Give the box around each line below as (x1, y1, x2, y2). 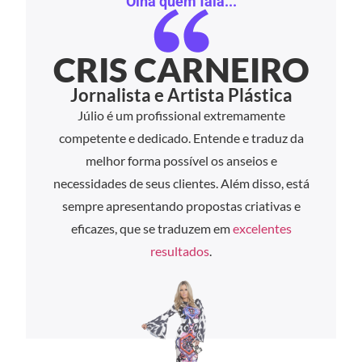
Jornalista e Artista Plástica (69, 84, 293, 107)
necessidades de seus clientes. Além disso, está (53, 175, 309, 192)
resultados (150, 243, 209, 259)
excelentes (232, 221, 292, 237)
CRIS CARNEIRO (53, 49, 309, 90)
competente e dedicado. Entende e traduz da (58, 130, 304, 146)
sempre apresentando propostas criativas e (61, 198, 301, 214)
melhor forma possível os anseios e (85, 153, 277, 169)
